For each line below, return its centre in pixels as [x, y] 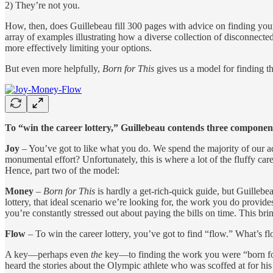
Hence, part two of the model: [62, 170]
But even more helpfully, [54, 68]
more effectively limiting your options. [78, 48]
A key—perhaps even [48, 254]
